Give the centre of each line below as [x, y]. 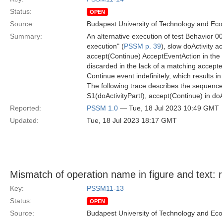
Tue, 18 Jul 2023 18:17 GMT [132, 120]
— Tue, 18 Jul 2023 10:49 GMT [168, 108]
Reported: [26, 108]
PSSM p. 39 [142, 46]
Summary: [26, 36]
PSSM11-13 [105, 188]
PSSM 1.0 [102, 108]
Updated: [24, 120]
